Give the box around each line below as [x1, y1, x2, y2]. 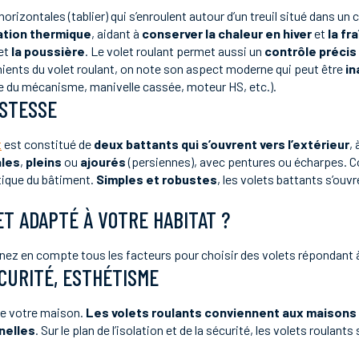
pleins [26, 154, 62, 169]
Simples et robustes [96, 171, 217, 187]
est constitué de [2, 136, 94, 151]
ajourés [80, 154, 126, 169]
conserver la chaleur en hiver [142, 26, 312, 41]
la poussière [11, 43, 85, 58]
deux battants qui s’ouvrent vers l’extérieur [94, 136, 349, 151]
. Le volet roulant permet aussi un [85, 43, 264, 58]
